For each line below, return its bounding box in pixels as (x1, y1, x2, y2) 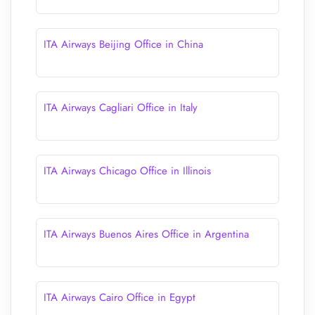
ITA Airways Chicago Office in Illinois (44, 163, 211, 179)
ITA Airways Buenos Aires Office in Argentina (44, 226, 249, 242)
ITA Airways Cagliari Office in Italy (44, 100, 198, 115)
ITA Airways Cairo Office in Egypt (44, 290, 195, 305)
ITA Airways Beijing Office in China (44, 37, 203, 52)
